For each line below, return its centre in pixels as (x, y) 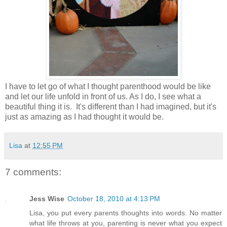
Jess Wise (47, 198)
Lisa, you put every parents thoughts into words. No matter (126, 213)
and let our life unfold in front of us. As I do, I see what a (103, 97)
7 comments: (33, 172)
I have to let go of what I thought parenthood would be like (108, 87)
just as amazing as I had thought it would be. (84, 117)
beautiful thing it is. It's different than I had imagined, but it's (111, 107)
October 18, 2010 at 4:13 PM (114, 198)
